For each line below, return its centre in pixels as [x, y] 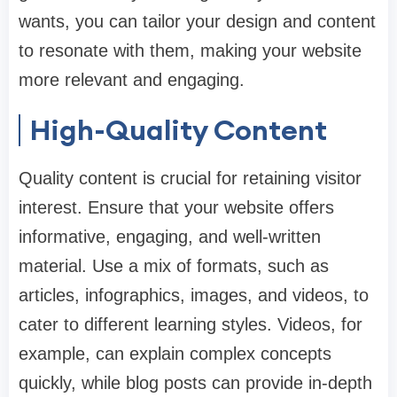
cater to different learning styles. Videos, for [191, 325]
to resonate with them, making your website [190, 51]
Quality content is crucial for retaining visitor [190, 179]
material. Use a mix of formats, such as [174, 266]
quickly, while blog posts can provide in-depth [195, 383]
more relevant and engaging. [132, 80]
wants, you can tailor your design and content [197, 22]
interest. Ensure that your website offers [176, 208]
